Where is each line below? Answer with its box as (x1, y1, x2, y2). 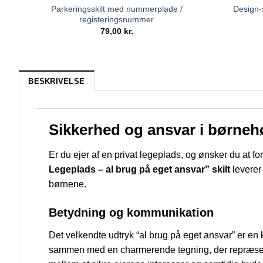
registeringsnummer (79, 14, 154, 24)
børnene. (49, 178, 86, 189)
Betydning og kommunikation (49, 206, 214, 220)
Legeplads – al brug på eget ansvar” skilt (49, 164, 230, 174)
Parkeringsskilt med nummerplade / (50, 4, 183, 14)
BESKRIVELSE (28, 76, 85, 86)
